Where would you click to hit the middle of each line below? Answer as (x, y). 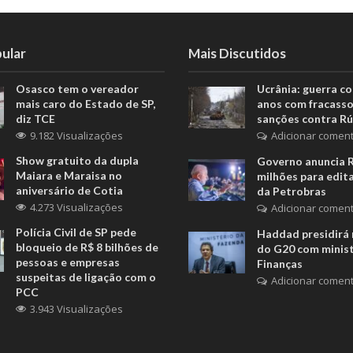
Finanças (279, 263)
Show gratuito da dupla (78, 160)
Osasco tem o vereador (78, 88)
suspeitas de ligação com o (86, 277)
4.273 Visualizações (77, 207)
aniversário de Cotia (70, 190)
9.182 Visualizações (77, 135)
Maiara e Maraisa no (69, 175)
